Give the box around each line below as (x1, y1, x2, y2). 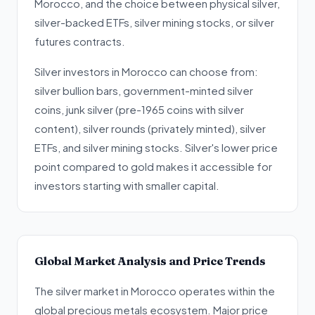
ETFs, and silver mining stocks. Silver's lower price (34, 141, 278, 154)
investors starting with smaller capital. (34, 179, 219, 192)
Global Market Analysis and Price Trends (34, 254, 266, 268)
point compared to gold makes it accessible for (34, 160, 272, 173)
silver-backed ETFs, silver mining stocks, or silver (34, 15, 274, 29)
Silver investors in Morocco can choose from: (34, 65, 258, 78)
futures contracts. (34, 34, 125, 48)
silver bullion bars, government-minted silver (34, 84, 253, 97)
